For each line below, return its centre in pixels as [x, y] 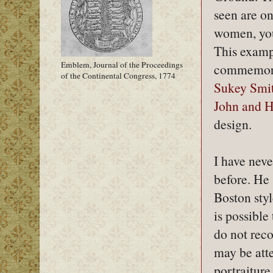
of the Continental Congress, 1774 [118, 76]
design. [233, 124]
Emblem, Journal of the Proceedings [122, 65]
